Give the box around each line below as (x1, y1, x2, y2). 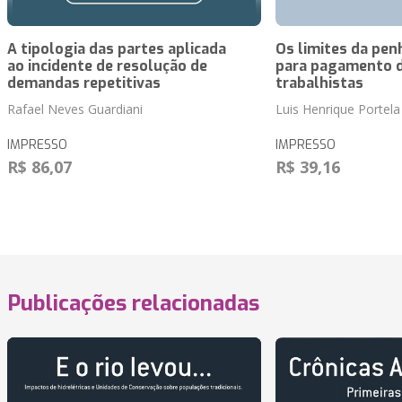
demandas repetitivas (7, 74, 161, 93)
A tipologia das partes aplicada (7, 39, 226, 59)
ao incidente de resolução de (7, 57, 207, 76)
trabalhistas (275, 74, 363, 93)
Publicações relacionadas (7, 289, 259, 319)
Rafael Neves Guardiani (7, 100, 143, 118)
